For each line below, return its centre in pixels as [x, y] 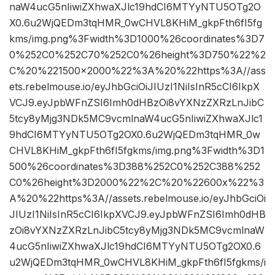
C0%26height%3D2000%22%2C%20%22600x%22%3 [137, 183]
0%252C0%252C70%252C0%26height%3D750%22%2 [137, 55]
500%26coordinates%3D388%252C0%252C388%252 [135, 167]
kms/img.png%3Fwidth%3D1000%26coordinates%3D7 [137, 39]
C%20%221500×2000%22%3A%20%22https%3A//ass [137, 71]
